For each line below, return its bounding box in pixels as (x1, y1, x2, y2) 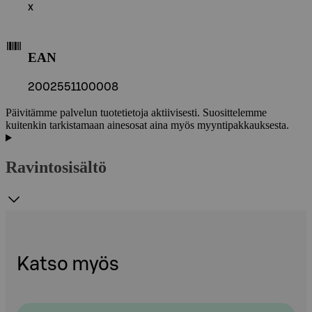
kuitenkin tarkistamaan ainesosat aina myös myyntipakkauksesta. (6, 119, 289, 132)
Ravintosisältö (6, 158, 107, 177)
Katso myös (17, 255, 119, 274)
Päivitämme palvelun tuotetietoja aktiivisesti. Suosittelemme (6, 107, 267, 119)
